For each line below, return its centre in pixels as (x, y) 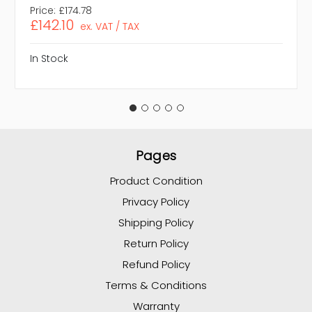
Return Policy (156, 244)
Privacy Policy (156, 202)
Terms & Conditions (156, 286)
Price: (43, 11)
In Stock (49, 59)
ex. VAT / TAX (109, 27)
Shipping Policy (156, 223)
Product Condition (156, 181)
